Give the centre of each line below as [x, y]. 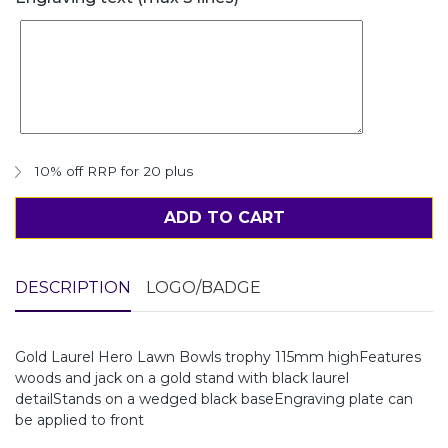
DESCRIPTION [73, 287]
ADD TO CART [224, 217]
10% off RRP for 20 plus [114, 170]
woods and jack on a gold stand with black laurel [182, 377]
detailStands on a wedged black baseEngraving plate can [214, 398]
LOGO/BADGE [203, 287]
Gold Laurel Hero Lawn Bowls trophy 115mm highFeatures [218, 356]
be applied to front [79, 419]
